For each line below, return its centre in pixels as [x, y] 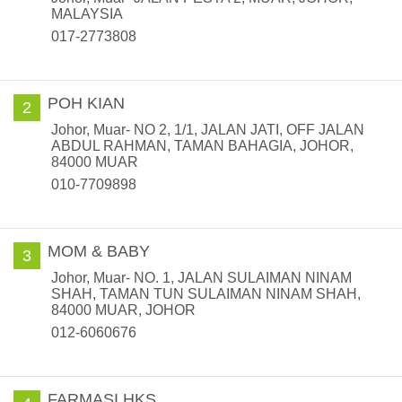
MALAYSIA [87, 14]
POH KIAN [86, 103]
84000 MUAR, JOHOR [123, 310]
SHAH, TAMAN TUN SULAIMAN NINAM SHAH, [206, 294]
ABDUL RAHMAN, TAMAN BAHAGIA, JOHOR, [202, 146]
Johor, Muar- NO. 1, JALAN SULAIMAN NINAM [201, 278]
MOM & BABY [99, 251]
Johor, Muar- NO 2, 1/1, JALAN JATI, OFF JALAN [208, 130]
